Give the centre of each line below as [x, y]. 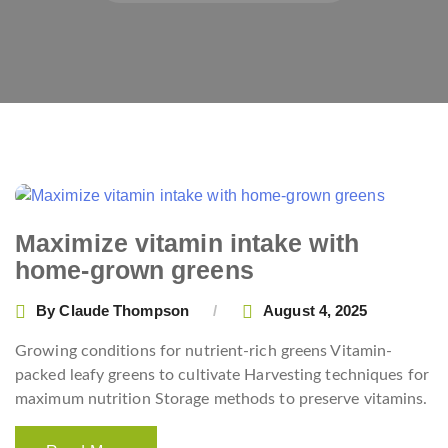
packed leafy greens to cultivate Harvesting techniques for [222, 374]
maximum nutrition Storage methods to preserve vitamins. [221, 398]
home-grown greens [134, 269]
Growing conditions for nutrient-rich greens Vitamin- [204, 350]
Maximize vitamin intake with [187, 242]
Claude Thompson [124, 311]
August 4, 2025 [315, 311]
